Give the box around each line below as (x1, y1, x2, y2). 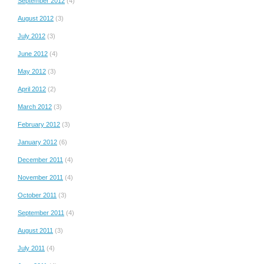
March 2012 (18, 103, 52, 110)
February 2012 (18, 120, 60, 128)
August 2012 (18, 14, 54, 22)
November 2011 (18, 173, 63, 181)
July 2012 (18, 32, 45, 39)
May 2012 (18, 67, 46, 75)
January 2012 (18, 138, 57, 146)
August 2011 (18, 226, 53, 234)
